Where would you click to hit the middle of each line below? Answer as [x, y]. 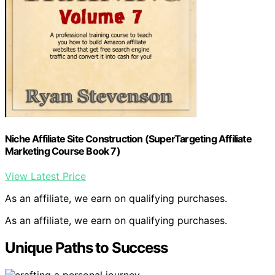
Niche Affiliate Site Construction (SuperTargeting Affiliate [128, 138]
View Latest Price [45, 176]
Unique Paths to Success [86, 248]
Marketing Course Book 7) [63, 151]
